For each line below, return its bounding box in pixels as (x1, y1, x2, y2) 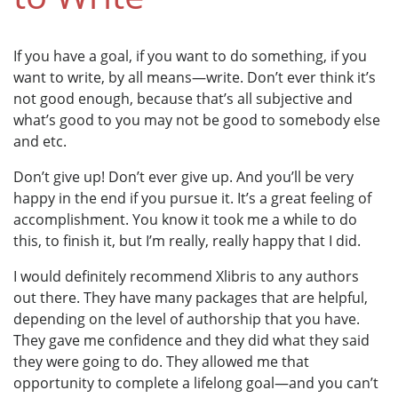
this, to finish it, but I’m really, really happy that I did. (13, 231, 361, 251)
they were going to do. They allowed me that (13, 352, 309, 372)
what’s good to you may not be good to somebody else (13, 110, 380, 131)
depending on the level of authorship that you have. (13, 309, 360, 330)
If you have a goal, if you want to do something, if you (13, 46, 367, 67)
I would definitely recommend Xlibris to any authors (13, 267, 359, 287)
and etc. (13, 131, 67, 152)
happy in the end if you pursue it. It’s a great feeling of (13, 188, 371, 209)
